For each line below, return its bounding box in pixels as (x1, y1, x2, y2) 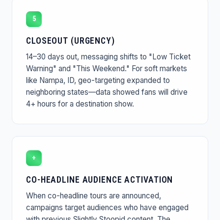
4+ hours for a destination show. (26, 99, 134, 109)
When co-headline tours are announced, (26, 191, 161, 200)
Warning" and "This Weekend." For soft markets (26, 64, 187, 74)
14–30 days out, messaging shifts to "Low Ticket (26, 52, 191, 62)
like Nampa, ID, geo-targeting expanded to (26, 76, 170, 85)
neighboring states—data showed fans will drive (26, 87, 188, 97)
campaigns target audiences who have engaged (26, 202, 189, 212)
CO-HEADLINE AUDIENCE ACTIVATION (26, 175, 173, 185)
